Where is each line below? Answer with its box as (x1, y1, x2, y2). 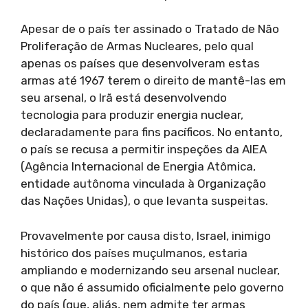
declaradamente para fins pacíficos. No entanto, (21, 125, 283, 140)
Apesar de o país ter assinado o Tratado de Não (21, 22, 279, 36)
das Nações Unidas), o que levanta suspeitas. (21, 194, 268, 208)
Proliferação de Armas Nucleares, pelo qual (21, 39, 254, 54)
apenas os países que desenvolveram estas (21, 56, 260, 71)
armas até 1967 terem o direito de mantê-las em (21, 74, 286, 88)
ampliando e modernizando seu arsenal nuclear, (21, 263, 280, 277)
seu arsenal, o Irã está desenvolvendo (21, 91, 227, 105)
